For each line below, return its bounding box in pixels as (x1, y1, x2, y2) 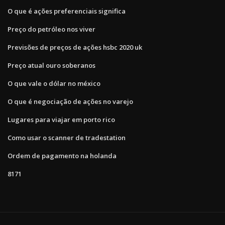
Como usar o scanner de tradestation (8, 133, 126, 142)
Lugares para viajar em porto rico (8, 115, 115, 124)
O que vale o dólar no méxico (8, 78, 100, 88)
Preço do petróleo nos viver (8, 24, 95, 34)
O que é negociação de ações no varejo (8, 96, 133, 106)
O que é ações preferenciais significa (8, 6, 126, 16)
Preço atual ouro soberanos (8, 60, 95, 70)
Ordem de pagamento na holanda (8, 151, 117, 160)
